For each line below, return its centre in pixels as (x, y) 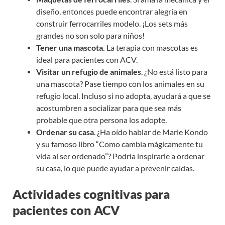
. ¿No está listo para (174, 72)
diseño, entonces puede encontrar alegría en (111, 12)
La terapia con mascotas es (151, 48)
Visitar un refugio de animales (88, 72)
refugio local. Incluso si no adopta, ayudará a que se (123, 96)
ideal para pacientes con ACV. (87, 60)
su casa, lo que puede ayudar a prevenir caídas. (115, 168)
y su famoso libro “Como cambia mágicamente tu (119, 144)
